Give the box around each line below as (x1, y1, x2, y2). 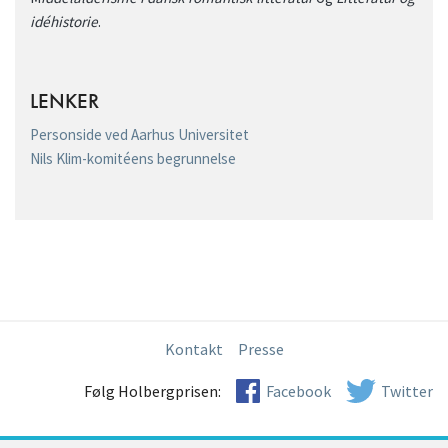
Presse (237, 339, 284, 360)
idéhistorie (30, 11, 98, 31)
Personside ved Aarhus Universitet (30, 125, 249, 145)
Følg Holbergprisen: (84, 381, 221, 402)
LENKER (30, 87, 99, 114)
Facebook (266, 381, 331, 402)
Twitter (381, 381, 433, 402)
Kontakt (164, 339, 223, 360)
